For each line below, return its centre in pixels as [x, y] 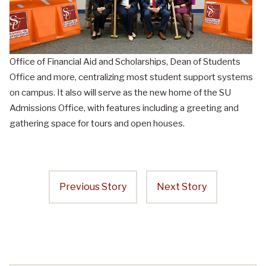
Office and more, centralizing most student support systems [131, 77]
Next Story [182, 187]
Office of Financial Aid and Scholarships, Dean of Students [125, 62]
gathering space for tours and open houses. [97, 124]
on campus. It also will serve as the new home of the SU [120, 93]
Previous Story [93, 187]
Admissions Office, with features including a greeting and [124, 108]
